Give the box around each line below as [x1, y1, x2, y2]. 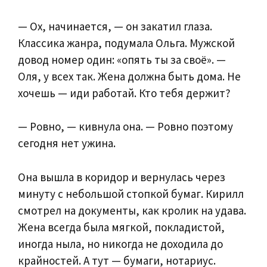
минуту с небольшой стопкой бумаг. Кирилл [18, 186, 244, 201]
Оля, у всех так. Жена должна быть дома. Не [18, 69, 241, 83]
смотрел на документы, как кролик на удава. [18, 203, 246, 218]
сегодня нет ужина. [18, 136, 116, 151]
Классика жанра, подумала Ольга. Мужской [18, 35, 235, 50]
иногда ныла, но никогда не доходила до [18, 236, 223, 251]
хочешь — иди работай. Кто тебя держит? [18, 85, 231, 100]
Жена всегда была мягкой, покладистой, [18, 219, 225, 234]
